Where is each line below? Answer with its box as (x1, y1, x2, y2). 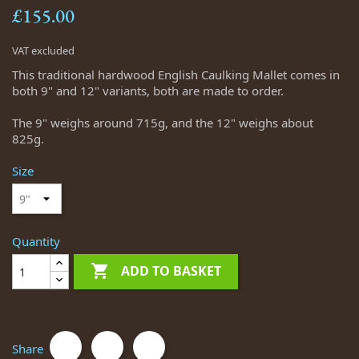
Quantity (12, 233, 60, 249)
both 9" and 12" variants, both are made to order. (12, 83, 284, 99)
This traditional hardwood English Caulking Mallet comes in (12, 67, 340, 83)
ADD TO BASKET (121, 262, 222, 280)
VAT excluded (12, 43, 75, 58)
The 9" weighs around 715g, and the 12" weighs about (12, 115, 313, 131)
